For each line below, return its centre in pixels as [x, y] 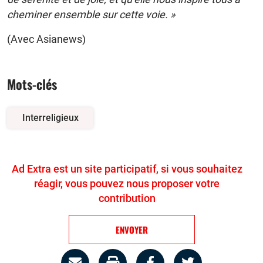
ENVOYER [131, 229]
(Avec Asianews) [46, 39]
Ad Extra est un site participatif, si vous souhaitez [127, 168]
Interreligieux [50, 117]
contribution [127, 198]
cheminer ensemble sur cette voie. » [91, 14]
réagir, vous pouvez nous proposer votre [127, 183]
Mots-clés [32, 84]
